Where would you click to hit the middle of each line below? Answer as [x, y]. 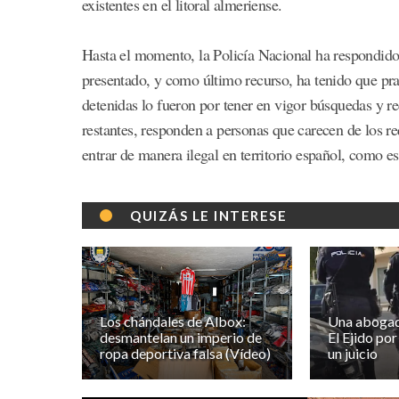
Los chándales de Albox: [173, 322]
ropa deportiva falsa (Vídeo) [186, 354]
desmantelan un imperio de [181, 338]
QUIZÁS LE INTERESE [208, 215]
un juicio [352, 354]
